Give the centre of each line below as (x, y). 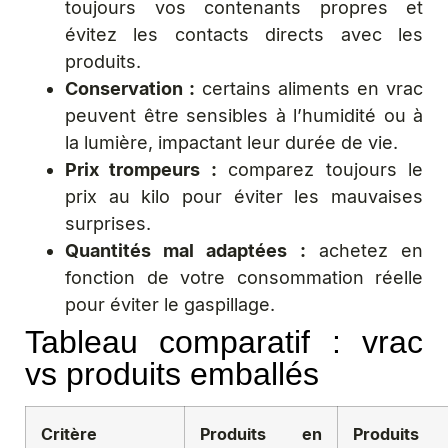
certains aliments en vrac (309, 88)
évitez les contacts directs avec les (244, 34)
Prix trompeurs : (141, 169)
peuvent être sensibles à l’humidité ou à (244, 115)
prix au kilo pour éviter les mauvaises (244, 196)
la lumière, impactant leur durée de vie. (231, 142)
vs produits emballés (172, 374)
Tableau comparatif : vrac (224, 342)
